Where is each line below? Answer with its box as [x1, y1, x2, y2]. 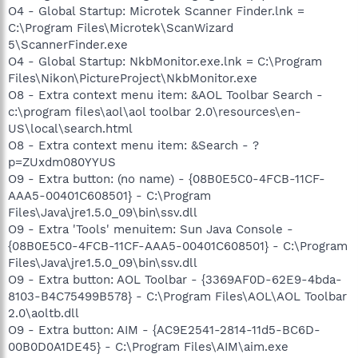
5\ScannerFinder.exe [8, 37, 128, 52]
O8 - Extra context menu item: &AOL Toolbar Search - [8, 87, 323, 102]
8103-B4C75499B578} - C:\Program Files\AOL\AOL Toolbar [8, 288, 347, 304]
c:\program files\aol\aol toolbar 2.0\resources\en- [8, 104, 301, 119]
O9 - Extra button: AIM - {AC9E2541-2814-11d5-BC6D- [8, 322, 320, 337]
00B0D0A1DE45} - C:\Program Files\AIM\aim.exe [8, 339, 288, 354]
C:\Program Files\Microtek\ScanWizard [8, 20, 233, 35]
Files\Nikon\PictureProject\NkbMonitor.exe [8, 70, 257, 86]
